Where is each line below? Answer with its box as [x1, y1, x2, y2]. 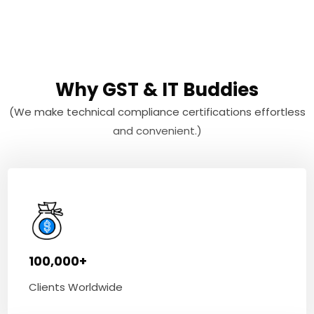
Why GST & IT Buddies [55, 77, 259, 103]
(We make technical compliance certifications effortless [8, 104, 306, 120]
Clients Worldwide [29, 280, 123, 295]
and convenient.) [112, 123, 202, 139]
